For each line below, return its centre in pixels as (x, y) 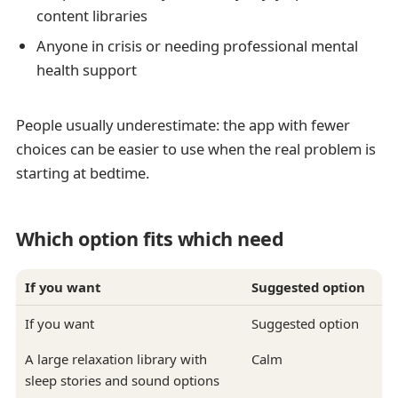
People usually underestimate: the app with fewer (183, 125)
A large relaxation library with (115, 359)
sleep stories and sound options (122, 381)
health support (86, 70)
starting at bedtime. (82, 173)
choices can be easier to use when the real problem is (195, 149)
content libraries (92, 15)
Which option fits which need (150, 238)
